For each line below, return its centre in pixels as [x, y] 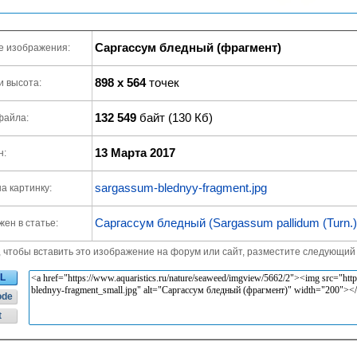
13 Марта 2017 [135, 153]
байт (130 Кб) [175, 118]
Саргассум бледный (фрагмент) [188, 47]
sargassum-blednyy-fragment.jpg [181, 188]
